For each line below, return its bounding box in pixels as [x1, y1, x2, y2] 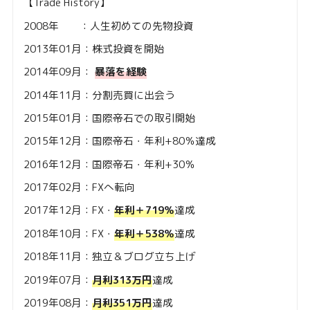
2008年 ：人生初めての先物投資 [23, 18, 194, 33]
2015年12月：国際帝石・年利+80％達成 [23, 134, 216, 149]
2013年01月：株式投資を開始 [23, 41, 165, 56]
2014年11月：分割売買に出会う [23, 87, 175, 102]
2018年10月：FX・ [23, 226, 114, 241]
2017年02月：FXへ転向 [23, 180, 135, 195]
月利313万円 [91, 272, 152, 287]
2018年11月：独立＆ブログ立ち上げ [23, 249, 196, 264]
